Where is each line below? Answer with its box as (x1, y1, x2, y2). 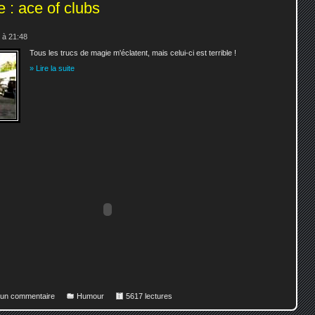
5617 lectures (126, 291, 172, 300)
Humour (77, 291, 104, 300)
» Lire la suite (30, 64, 75, 73)
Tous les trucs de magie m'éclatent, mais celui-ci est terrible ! (30, 48, 237, 57)
